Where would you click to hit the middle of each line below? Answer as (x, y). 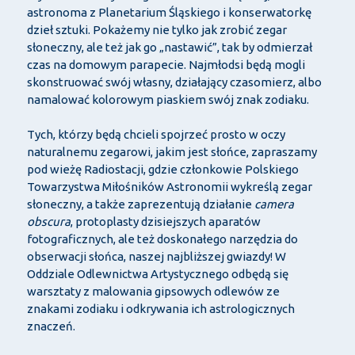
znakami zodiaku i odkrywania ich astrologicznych (160, 308)
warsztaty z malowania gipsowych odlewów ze (153, 291)
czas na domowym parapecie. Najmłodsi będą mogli (166, 64)
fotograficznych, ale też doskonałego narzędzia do (162, 239)
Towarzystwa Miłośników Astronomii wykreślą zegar (169, 186)
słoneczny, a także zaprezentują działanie (140, 204)
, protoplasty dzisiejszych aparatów (165, 221)
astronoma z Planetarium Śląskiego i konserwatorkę (169, 12)
